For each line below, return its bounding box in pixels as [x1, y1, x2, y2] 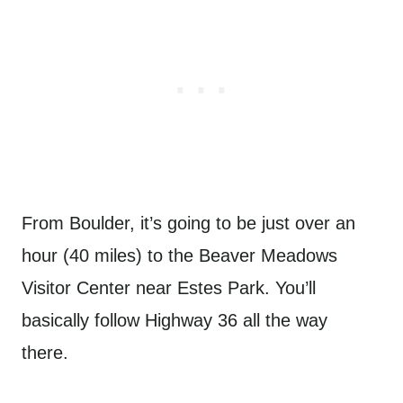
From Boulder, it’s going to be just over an [22, 213, 355, 233]
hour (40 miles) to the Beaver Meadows [22, 246, 337, 265]
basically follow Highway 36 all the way [22, 310, 327, 330]
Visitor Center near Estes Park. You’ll [22, 278, 316, 298]
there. [22, 343, 74, 363]
